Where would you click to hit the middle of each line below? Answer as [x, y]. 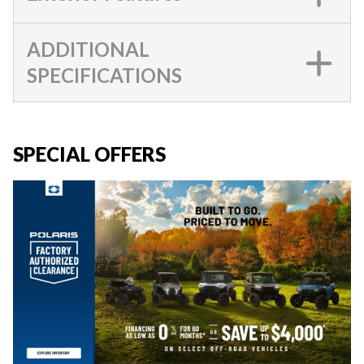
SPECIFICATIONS [104, 75]
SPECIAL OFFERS [89, 154]
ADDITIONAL [88, 49]
